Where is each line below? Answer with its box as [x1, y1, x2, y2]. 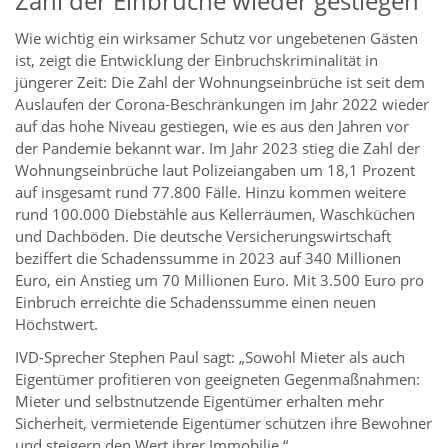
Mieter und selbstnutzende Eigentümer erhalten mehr [15, 391, 384, 412]
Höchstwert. [15, 314, 98, 335]
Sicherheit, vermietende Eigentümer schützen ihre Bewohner [15, 413, 432, 434]
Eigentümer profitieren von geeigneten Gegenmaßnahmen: [15, 369, 420, 390]
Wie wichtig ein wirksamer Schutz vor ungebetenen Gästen [15, 28, 418, 49]
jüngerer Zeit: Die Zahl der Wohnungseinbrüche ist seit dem [15, 72, 425, 93]
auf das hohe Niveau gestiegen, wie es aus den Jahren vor [15, 116, 409, 137]
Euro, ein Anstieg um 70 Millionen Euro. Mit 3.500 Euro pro [15, 270, 424, 291]
